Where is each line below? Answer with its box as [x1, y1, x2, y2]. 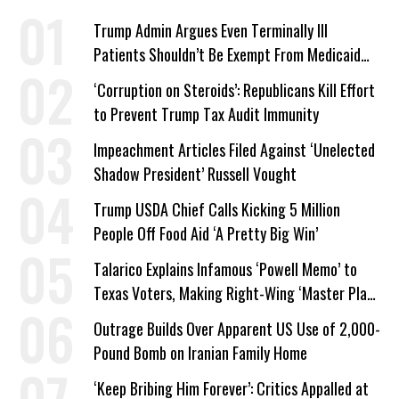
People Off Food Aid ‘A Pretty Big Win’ [94, 222, 318, 245]
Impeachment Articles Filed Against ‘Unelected [94, 138, 375, 161]
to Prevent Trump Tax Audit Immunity [94, 102, 319, 126]
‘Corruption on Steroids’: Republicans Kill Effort [94, 78, 375, 102]
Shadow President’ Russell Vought [94, 162, 297, 185]
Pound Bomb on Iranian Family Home [94, 341, 307, 364]
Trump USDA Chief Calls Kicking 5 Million [94, 198, 340, 221]
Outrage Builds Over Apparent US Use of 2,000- [94, 317, 380, 340]
